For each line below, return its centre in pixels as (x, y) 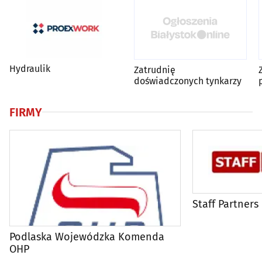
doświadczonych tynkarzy (188, 81)
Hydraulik (30, 69)
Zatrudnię (155, 70)
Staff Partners (225, 204)
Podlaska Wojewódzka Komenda (87, 237)
